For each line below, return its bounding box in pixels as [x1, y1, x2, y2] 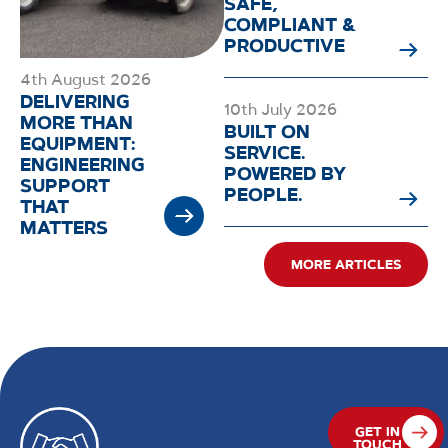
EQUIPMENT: [20, 132, 135, 157]
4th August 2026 [20, 69, 151, 91]
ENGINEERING [20, 153, 145, 178]
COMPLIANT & [224, 13, 356, 38]
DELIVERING [20, 90, 130, 115]
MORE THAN [20, 111, 133, 136]
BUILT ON [224, 120, 310, 145]
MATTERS [20, 216, 108, 241]
